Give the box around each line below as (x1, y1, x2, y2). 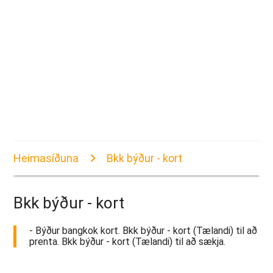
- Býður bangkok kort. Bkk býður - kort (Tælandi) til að (29, 225, 258, 237)
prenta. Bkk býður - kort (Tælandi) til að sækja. (29, 236, 226, 248)
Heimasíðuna (13, 152, 79, 165)
